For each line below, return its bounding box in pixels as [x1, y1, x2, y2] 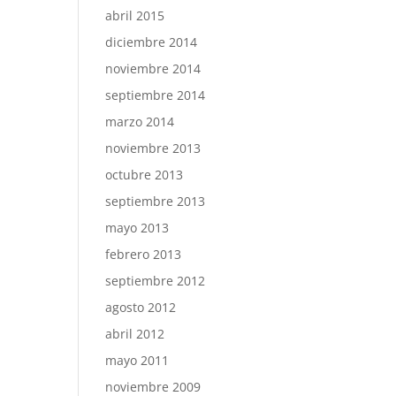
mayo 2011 [105, 352, 170, 369]
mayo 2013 [105, 219, 170, 236]
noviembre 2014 [105, 60, 202, 77]
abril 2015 [105, 7, 165, 24]
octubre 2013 [105, 166, 184, 183]
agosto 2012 [105, 299, 177, 316]
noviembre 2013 [105, 140, 202, 156]
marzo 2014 [105, 113, 175, 130]
